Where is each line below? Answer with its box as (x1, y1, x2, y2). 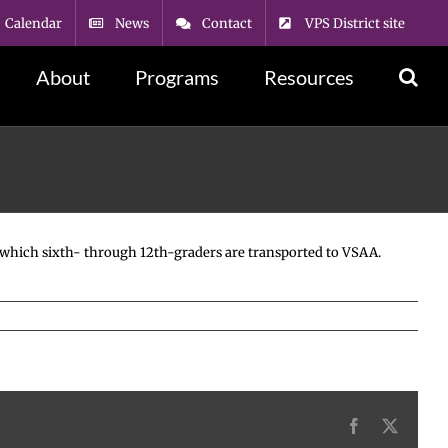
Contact (202, 14, 252, 32)
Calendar (5, 14, 62, 32)
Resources (264, 65, 354, 89)
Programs (135, 65, 219, 89)
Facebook (361, 417, 423, 433)
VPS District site (305, 14, 405, 32)
